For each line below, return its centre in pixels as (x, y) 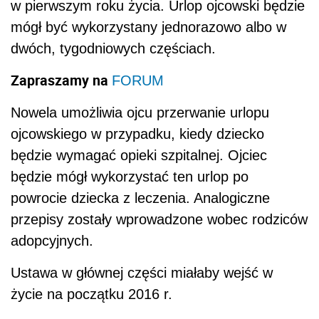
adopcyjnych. (52, 241)
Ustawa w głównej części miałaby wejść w (142, 273)
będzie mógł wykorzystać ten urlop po (130, 177)
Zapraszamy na (61, 80)
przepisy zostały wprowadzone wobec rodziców (159, 220)
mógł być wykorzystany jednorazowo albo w (148, 27)
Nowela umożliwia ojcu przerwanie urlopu (140, 113)
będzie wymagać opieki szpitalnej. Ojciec (139, 156)
